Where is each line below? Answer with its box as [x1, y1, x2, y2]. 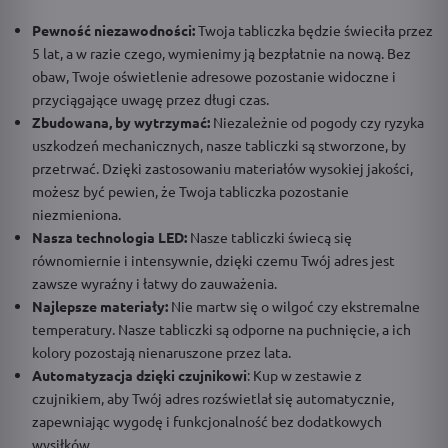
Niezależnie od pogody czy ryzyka [213, 112, 424, 131]
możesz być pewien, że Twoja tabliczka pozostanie [32, 181, 349, 200]
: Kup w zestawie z [247, 365, 362, 384]
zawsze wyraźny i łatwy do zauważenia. [32, 273, 277, 292]
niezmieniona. [32, 204, 121, 223]
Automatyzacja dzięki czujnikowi [32, 365, 247, 384]
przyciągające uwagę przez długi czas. [32, 89, 269, 108]
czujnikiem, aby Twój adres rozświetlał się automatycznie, [32, 388, 394, 407]
